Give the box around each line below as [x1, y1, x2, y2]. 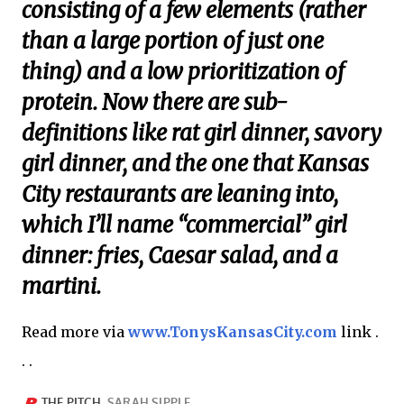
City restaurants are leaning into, [22, 179, 338, 208]
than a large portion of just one [22, 26, 324, 55]
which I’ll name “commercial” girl [22, 210, 347, 239]
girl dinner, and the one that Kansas [22, 149, 369, 178]
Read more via [22, 322, 128, 341]
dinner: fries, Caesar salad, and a [22, 241, 338, 270]
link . [337, 322, 379, 341]
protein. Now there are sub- [22, 87, 288, 116]
